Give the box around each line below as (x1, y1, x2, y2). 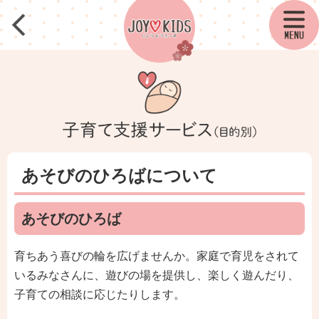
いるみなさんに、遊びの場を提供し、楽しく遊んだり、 (14, 269, 299, 281)
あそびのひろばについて (21, 166, 217, 185)
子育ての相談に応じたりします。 (14, 288, 185, 300)
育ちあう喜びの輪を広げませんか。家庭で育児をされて (14, 250, 299, 262)
